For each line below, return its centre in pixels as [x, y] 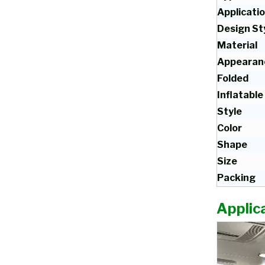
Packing [236, 178]
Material [237, 45]
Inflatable [240, 95]
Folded [233, 78]
